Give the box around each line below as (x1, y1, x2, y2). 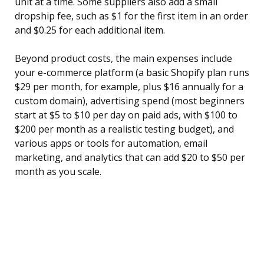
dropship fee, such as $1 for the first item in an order (15, 9, 248, 23)
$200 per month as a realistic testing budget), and (15, 123, 234, 136)
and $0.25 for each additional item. (15, 24, 165, 37)
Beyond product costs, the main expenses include (15, 52, 232, 65)
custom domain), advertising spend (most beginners (15, 94, 245, 108)
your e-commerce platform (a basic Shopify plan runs (15, 66, 249, 80)
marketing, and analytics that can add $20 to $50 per (15, 151, 245, 164)
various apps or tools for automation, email (15, 137, 207, 150)
